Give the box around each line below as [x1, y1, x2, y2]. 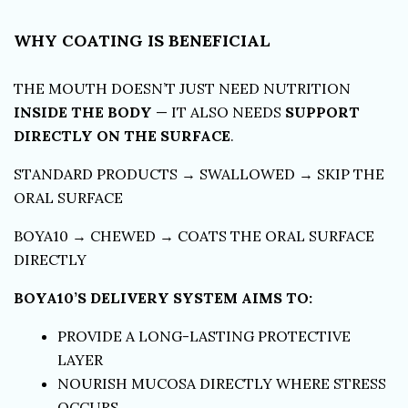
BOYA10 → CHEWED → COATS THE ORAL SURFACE [14, 226, 374, 245]
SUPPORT [285, 102, 360, 121]
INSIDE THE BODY [14, 102, 152, 121]
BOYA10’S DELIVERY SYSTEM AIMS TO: [14, 288, 312, 307]
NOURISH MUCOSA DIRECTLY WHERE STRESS [57, 373, 386, 393]
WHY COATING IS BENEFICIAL [14, 29, 270, 51]
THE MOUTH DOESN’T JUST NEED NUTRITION [14, 78, 351, 97]
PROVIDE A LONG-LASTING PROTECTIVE [57, 326, 351, 345]
